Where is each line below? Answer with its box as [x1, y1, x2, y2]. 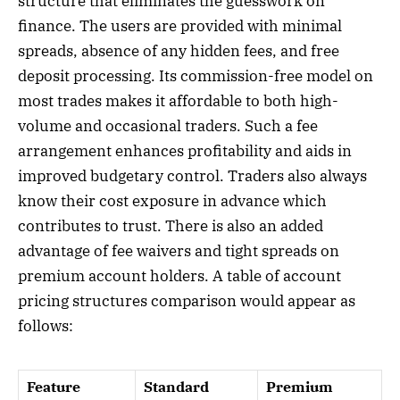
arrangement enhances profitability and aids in [18, 140, 352, 161]
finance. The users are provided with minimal [18, 15, 342, 36]
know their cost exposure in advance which [18, 190, 327, 211]
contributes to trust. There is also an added [18, 215, 323, 236]
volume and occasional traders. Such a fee [18, 115, 318, 136]
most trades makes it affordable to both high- [18, 90, 338, 111]
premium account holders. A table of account [18, 265, 341, 286]
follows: [18, 315, 73, 336]
